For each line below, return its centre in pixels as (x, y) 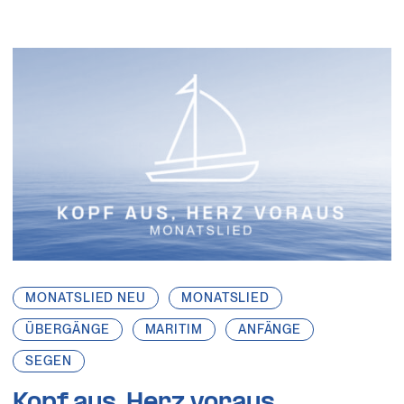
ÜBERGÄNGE (68, 329)
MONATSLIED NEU (86, 297)
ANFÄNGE (270, 329)
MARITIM (174, 329)
